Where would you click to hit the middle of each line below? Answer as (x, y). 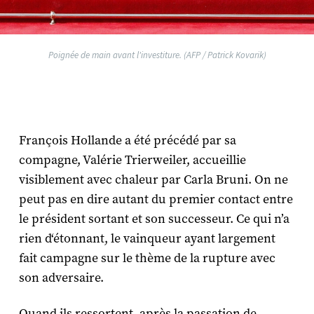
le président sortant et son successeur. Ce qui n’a (154, 219)
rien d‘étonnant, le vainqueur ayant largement (147, 238)
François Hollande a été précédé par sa (127, 140)
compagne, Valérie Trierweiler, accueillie (132, 160)
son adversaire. (61, 278)
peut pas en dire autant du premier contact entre (156, 199)
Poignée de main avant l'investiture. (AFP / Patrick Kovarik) (157, 55)
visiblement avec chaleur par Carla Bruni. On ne (153, 179)
